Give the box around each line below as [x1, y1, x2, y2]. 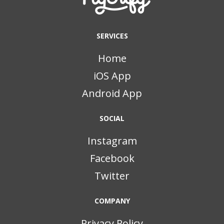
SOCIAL [99, 113, 124, 123]
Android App [82, 86, 142, 100]
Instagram [87, 134, 137, 148]
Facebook [89, 151, 134, 165]
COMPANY [94, 196, 130, 206]
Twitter [94, 169, 129, 183]
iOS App [93, 69, 131, 83]
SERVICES [96, 31, 128, 41]
